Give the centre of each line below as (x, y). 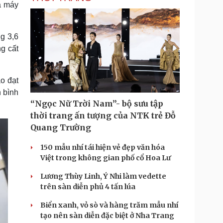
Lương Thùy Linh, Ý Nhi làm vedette (103, 176)
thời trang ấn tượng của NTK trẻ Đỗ (103, 115)
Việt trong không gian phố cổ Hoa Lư (106, 158)
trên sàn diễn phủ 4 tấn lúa (88, 187)
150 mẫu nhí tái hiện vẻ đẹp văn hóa (103, 147)
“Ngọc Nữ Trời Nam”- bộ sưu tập (97, 104)
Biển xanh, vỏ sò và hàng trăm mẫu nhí (109, 205)
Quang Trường (61, 127)
